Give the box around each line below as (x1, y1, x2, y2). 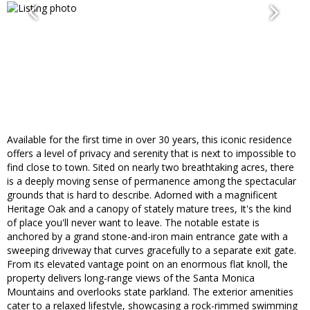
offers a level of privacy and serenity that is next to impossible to (7, 147, 296, 161)
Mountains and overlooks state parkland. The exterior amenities (7, 285, 293, 299)
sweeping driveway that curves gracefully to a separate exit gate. (7, 244, 296, 257)
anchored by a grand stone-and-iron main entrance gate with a (7, 230, 288, 244)
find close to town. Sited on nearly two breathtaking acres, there (7, 161, 294, 174)
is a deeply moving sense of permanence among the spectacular (7, 174, 296, 188)
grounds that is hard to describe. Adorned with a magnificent (7, 188, 277, 202)
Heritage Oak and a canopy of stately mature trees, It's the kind (7, 202, 291, 216)
